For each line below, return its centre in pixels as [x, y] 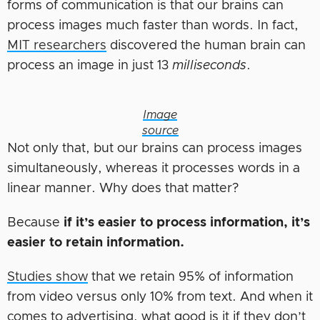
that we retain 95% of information [191, 277]
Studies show [47, 277]
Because [35, 222]
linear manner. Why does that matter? [123, 188]
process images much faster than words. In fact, [153, 25]
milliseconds [209, 65]
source [160, 130]
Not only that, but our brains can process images [155, 148]
